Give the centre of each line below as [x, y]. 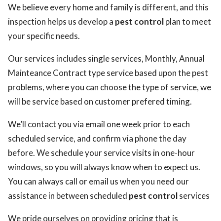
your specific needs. [44, 36]
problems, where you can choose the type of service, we [110, 87]
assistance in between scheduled [68, 196]
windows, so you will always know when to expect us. [104, 167]
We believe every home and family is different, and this [108, 7]
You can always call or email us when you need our [98, 181]
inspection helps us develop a [61, 21]
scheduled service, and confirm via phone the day [97, 138]
